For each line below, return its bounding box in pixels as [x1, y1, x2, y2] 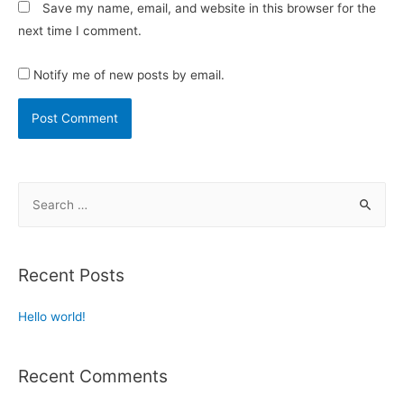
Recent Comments [18, 365, 168, 388]
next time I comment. [18, 23, 142, 38]
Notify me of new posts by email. [33, 67, 225, 82]
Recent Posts [18, 263, 124, 286]
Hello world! [18, 308, 86, 324]
